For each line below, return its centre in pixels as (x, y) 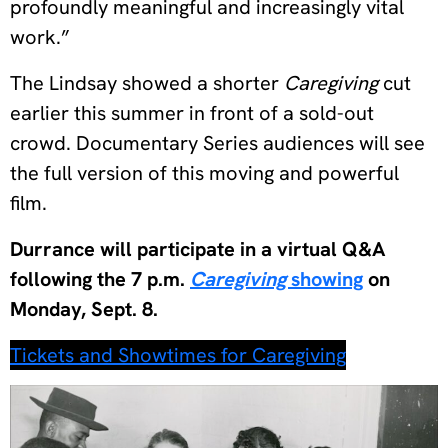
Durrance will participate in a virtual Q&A (197, 248)
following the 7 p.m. (100, 278)
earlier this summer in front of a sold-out (192, 112)
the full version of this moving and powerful (204, 172)
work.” (40, 36)
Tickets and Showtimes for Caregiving (178, 354)
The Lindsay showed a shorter (147, 82)
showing (327, 278)
